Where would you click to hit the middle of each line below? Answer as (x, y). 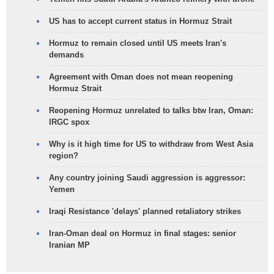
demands (66, 54)
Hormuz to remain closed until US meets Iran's (138, 43)
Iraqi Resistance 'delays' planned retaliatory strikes (145, 211)
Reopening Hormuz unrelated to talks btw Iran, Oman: (151, 110)
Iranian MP (69, 245)
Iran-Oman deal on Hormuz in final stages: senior (143, 233)
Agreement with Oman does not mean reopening (141, 76)
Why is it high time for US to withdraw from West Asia (151, 144)
